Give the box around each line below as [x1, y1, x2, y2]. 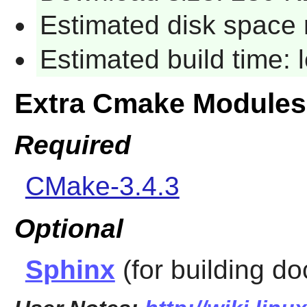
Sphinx [25, 254, 115, 284]
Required [14, 130, 131, 160]
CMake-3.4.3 [25, 171, 180, 201]
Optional [14, 213, 123, 243]
